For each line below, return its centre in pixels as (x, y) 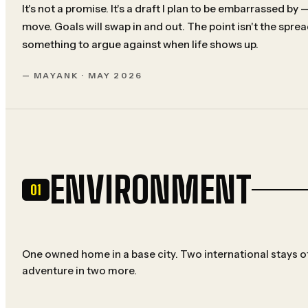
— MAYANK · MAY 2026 (82, 76)
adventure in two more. (79, 270)
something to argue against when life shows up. (140, 45)
